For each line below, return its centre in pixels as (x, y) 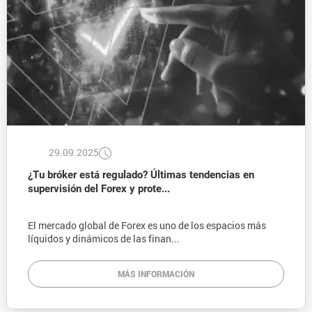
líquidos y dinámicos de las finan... (103, 239)
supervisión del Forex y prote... (99, 189)
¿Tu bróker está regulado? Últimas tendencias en (141, 175)
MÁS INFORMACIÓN (156, 274)
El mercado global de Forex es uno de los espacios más (147, 226)
